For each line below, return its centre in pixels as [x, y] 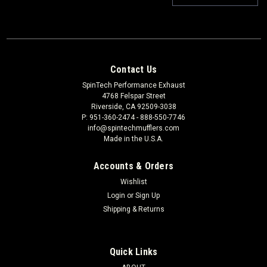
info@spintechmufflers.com [133, 128]
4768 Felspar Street [133, 96]
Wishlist [133, 181]
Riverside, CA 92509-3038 [133, 106]
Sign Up [148, 195]
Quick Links [133, 252]
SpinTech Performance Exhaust [133, 85]
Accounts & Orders [133, 166]
